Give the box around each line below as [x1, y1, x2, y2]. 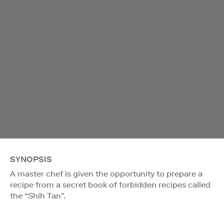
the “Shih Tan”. [10, 190, 65, 200]
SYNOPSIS [10, 154, 52, 164]
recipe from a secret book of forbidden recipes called [10, 179, 210, 189]
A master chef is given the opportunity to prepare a [10, 168, 202, 178]
